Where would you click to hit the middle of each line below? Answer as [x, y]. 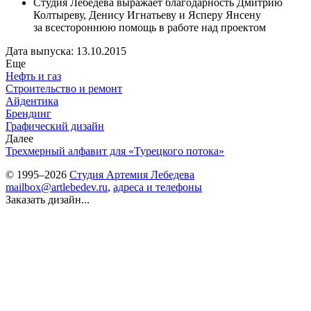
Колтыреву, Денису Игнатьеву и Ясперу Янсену [147, 15]
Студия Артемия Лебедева [132, 174]
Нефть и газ [33, 76]
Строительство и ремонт [64, 88]
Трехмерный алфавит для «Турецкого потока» [115, 151]
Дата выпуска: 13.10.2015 [66, 51]
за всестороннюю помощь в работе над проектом [150, 27]
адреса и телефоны [158, 187]
